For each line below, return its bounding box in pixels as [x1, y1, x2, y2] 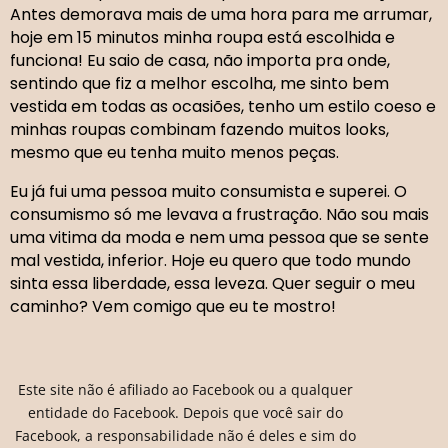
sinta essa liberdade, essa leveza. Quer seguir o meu [10, 271, 415, 295]
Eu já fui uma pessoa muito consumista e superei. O [10, 179, 407, 203]
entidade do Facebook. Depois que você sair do [27, 402, 343, 422]
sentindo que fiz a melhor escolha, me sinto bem [10, 71, 389, 95]
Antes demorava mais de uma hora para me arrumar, [10, 2, 432, 26]
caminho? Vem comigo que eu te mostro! [10, 294, 336, 318]
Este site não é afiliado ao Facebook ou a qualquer [17, 379, 353, 399]
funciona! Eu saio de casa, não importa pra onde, [10, 48, 390, 72]
